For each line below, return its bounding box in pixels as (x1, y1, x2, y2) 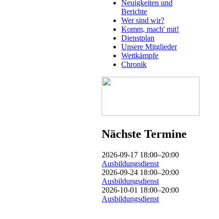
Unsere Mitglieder (121, 42, 177, 51)
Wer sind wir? (121, 16, 164, 24)
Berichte (121, 7, 147, 16)
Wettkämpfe (121, 51, 158, 60)
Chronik (121, 60, 147, 68)
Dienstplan (121, 33, 154, 42)
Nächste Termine (102, 127, 187, 140)
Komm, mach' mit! (121, 24, 179, 33)
